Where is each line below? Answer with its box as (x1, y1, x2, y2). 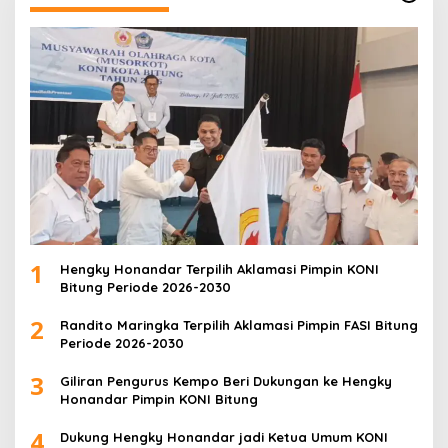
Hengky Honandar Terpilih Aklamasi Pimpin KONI (60, 261, 379, 278)
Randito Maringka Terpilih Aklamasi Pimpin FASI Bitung (60, 317, 418, 334)
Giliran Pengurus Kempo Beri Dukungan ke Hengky (60, 373, 392, 390)
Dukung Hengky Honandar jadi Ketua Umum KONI (60, 429, 388, 446)
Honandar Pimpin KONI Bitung (60, 391, 258, 408)
